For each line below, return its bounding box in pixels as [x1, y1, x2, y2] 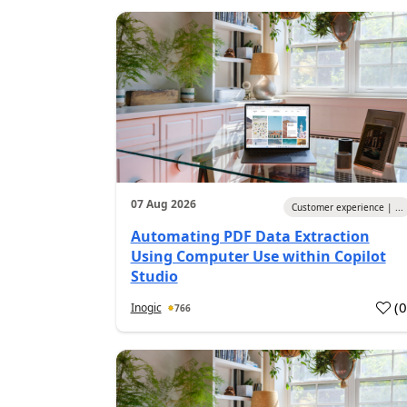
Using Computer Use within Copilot [130, 246, 386, 266]
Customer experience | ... [292, 201, 404, 213]
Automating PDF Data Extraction [130, 226, 370, 246]
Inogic [130, 300, 162, 315]
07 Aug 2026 [130, 196, 196, 212]
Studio [130, 266, 178, 286]
